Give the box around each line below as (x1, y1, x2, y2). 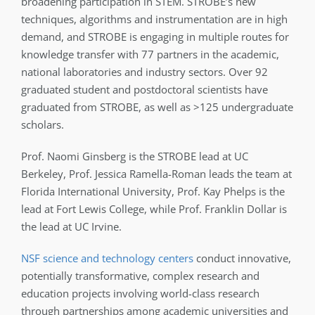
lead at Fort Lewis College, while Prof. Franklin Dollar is (21, 202, 287, 217)
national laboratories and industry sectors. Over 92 (21, 65, 268, 79)
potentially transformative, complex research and (21, 269, 259, 283)
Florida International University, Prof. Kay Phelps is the (21, 184, 285, 199)
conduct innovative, (193, 251, 291, 266)
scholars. (21, 117, 64, 132)
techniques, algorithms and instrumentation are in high (21, 12, 288, 27)
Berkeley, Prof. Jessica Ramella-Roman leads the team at (21, 167, 292, 181)
